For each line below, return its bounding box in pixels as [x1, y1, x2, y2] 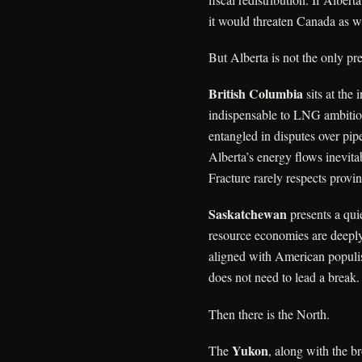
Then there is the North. [208, 305, 330, 322]
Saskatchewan [208, 204, 287, 224]
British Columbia [208, 84, 303, 103]
